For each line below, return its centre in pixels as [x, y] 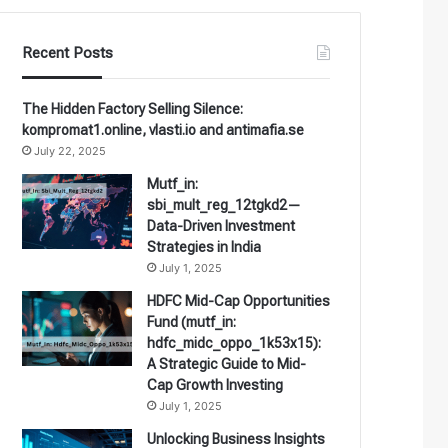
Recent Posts [68, 52]
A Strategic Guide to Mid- [227, 363]
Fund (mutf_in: [192, 321]
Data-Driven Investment [221, 225]
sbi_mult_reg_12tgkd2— [224, 204]
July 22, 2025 [70, 150]
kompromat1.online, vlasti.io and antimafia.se [163, 129]
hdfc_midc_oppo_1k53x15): [234, 342]
